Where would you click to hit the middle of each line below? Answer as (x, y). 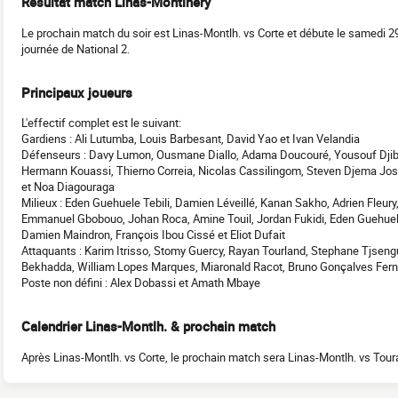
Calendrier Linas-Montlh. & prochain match (148, 326)
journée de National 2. (76, 48)
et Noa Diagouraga (68, 187)
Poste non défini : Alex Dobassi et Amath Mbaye (141, 283)
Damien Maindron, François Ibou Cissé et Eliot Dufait (153, 235)
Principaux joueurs (77, 92)
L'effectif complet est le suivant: (101, 123)
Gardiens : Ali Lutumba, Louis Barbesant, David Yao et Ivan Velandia (191, 139)
